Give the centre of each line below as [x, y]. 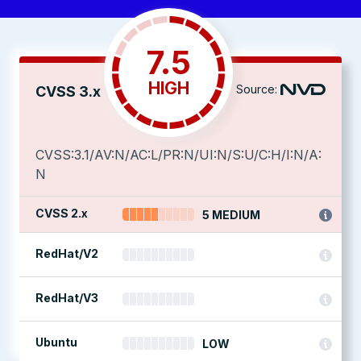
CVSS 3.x [68, 91]
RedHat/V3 [67, 298]
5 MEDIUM [231, 215]
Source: [257, 89]
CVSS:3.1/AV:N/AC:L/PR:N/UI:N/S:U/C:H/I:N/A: [178, 155]
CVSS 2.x [62, 213]
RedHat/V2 [67, 253]
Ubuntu [56, 342]
